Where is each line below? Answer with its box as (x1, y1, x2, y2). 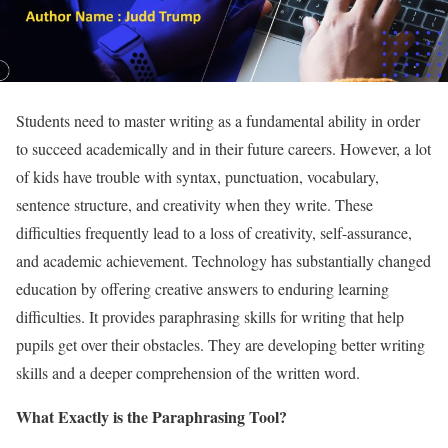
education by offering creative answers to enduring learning (16, 277, 389, 299)
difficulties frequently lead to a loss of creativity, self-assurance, (16, 221, 412, 243)
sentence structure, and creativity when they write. (16, 193, 335, 215)
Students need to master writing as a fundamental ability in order (16, 109, 420, 131)
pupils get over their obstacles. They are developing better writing (16, 333, 425, 355)
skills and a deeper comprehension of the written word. (16, 361, 360, 383)
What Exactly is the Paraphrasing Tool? (16, 404, 287, 428)
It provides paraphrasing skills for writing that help (89, 305, 404, 327)
